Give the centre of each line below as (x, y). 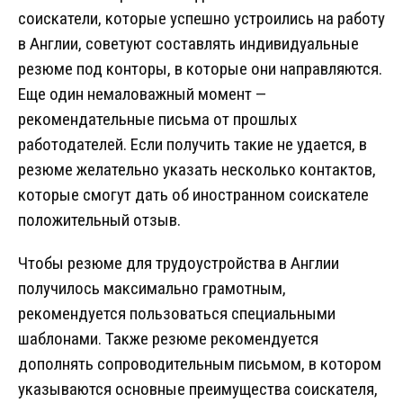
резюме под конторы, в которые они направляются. (200, 69)
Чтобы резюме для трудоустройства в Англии (179, 264)
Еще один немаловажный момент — (142, 94)
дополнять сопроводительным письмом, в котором (200, 364)
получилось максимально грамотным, (152, 289)
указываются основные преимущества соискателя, (198, 390)
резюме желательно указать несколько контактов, (197, 170)
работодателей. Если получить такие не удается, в (193, 145)
